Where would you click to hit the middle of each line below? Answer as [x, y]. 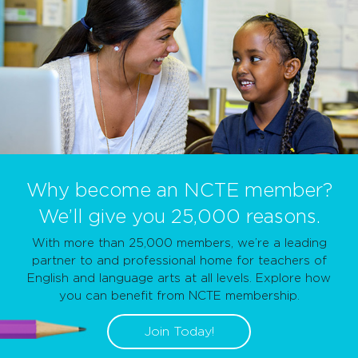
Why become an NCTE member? [179, 191]
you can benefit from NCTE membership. [179, 296]
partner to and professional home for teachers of [179, 261]
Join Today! [179, 332]
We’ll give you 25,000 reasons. [179, 218]
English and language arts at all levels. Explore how [179, 279]
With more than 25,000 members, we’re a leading [179, 244]
